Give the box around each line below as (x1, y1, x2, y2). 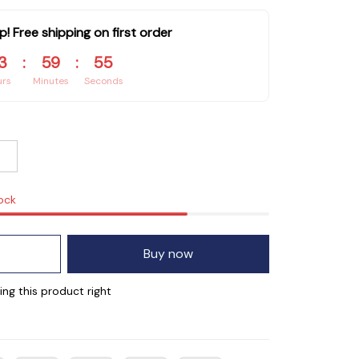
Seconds (83, 75, 123, 87)
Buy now (143, 245, 193, 263)
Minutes (32, 75, 69, 87)
